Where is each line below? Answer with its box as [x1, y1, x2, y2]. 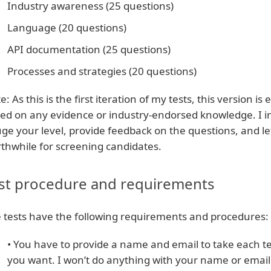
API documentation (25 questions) [7, 42, 171, 56]
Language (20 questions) [7, 21, 126, 34]
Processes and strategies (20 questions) [7, 64, 197, 78]
